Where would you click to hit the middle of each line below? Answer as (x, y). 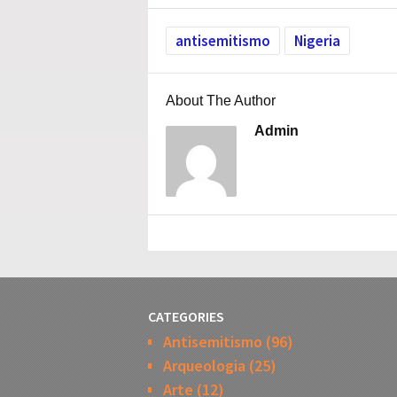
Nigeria (317, 41)
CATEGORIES (186, 316)
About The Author (221, 101)
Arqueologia (204, 366)
